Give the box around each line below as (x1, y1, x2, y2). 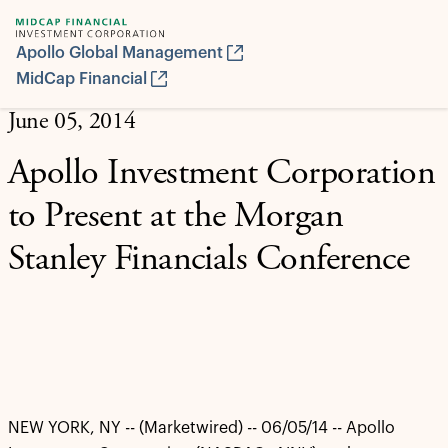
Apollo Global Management (16, 45, 223, 61)
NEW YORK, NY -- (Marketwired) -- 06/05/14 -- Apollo (8, 420, 395, 436)
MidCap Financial (16, 71, 147, 87)
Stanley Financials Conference (8, 243, 410, 279)
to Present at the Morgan (8, 200, 344, 236)
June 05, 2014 (8, 111, 136, 135)
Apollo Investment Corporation (8, 157, 436, 193)
